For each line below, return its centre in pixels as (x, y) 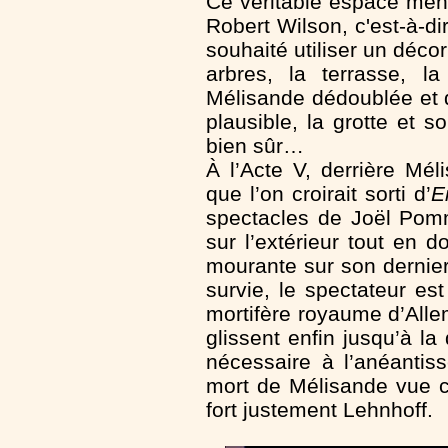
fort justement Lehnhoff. (319, 409)
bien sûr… (255, 145)
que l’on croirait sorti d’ (318, 193)
